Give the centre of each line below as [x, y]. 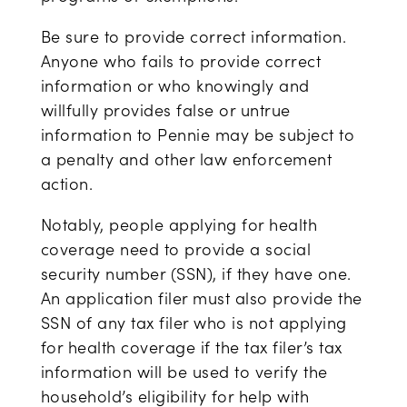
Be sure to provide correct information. [194, 36]
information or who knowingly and [175, 85]
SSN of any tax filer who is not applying [194, 323]
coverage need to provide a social [176, 249]
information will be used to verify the [184, 372]
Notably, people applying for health [179, 224]
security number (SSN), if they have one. [196, 273]
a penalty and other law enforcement [186, 159]
